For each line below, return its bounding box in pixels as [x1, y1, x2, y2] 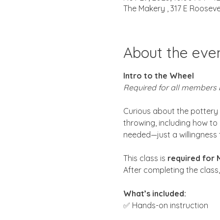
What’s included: [123, 188, 186, 198]
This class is [123, 153, 167, 163]
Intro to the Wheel [123, 70, 194, 81]
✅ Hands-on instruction [123, 200, 208, 210]
